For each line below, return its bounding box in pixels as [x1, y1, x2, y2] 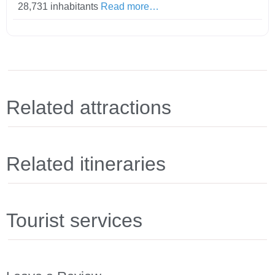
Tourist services [6, 209, 142, 231]
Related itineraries [6, 152, 166, 175]
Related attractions [6, 96, 171, 118]
